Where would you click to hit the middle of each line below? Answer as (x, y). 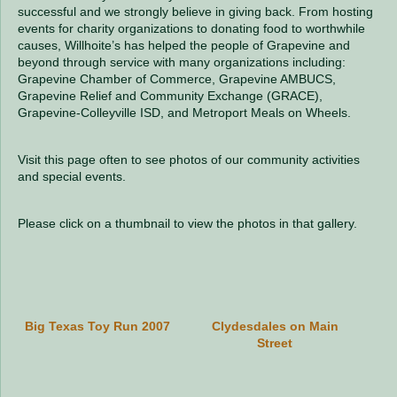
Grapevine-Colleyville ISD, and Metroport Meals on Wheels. (184, 112)
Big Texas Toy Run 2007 (97, 326)
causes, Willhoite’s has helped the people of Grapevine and (184, 45)
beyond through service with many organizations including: (182, 62)
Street (275, 343)
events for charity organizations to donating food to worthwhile (191, 28)
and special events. (72, 176)
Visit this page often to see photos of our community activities (189, 159)
